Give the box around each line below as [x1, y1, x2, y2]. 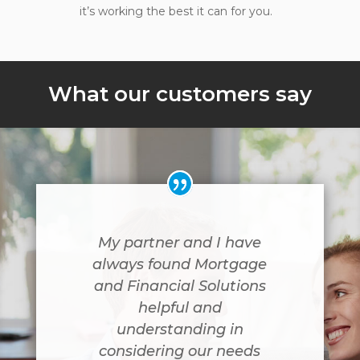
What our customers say [48, 81, 312, 107]
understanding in [116, 321, 243, 338]
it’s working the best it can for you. [80, 4, 272, 18]
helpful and [137, 299, 222, 317]
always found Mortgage [92, 256, 268, 273]
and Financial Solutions [93, 277, 266, 295]
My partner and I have [98, 234, 262, 252]
